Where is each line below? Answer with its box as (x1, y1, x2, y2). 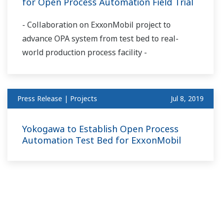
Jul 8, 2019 (171, 93, 204, 103)
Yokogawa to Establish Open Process (22, 122, 179, 135)
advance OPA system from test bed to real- (22, 33, 179, 44)
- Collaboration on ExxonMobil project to (22, 19, 171, 30)
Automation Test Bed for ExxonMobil (22, 134, 181, 146)
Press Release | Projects (17, 93, 97, 103)
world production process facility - (22, 46, 147, 58)
